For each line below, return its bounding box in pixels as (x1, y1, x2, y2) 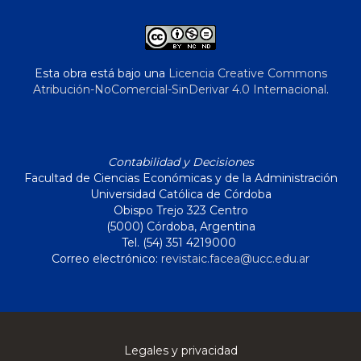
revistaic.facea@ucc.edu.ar (161, 251, 309, 267)
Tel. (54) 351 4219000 (122, 235, 239, 251)
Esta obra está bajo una (34, 66, 168, 81)
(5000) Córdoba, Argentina (106, 219, 255, 234)
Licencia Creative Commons (168, 66, 327, 81)
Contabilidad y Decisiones (107, 155, 254, 170)
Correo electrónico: (52, 251, 161, 267)
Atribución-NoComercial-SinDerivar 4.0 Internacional (32, 82, 326, 98)
